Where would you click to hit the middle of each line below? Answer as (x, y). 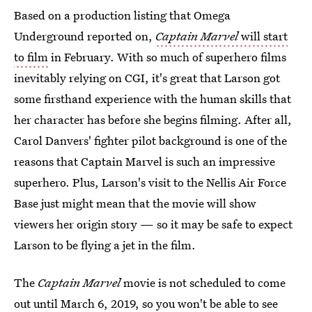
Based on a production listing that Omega (122, 15)
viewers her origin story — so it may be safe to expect (153, 224)
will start (263, 36)
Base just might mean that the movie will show (135, 203)
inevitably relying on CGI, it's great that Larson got (147, 78)
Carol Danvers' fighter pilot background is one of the (150, 140)
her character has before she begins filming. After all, (153, 119)
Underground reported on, (85, 36)
